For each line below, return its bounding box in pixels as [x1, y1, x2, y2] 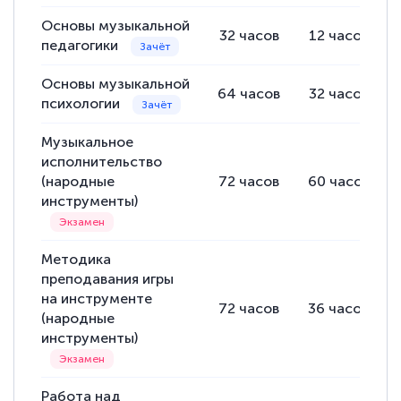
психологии [41, 95, 124, 113]
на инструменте [41, 290, 153, 308]
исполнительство [41, 153, 163, 171]
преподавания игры [41, 270, 175, 288]
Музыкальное [41, 133, 134, 151]
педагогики [41, 37, 123, 55]
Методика [41, 251, 112, 269]
